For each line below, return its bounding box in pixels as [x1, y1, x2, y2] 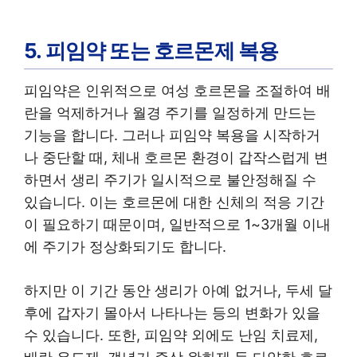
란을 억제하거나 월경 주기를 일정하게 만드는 [24, 104, 316, 121]
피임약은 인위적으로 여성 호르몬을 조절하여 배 [24, 81, 331, 99]
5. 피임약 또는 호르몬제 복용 [24, 38, 279, 64]
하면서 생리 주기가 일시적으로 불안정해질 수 [24, 171, 316, 188]
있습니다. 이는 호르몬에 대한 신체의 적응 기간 [24, 193, 324, 210]
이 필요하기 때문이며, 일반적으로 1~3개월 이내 [24, 215, 331, 233]
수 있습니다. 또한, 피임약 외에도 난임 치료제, [24, 326, 318, 343]
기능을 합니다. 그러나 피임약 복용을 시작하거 [24, 126, 320, 143]
